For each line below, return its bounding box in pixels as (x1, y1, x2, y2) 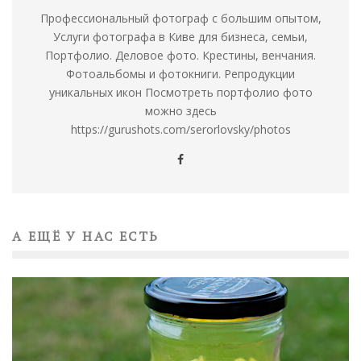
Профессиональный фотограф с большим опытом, (39, 10, 322, 27)
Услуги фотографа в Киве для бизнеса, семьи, (53, 29, 308, 45)
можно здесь (144, 103, 217, 119)
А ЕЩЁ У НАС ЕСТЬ (12, 227, 160, 246)
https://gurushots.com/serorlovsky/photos (70, 122, 291, 138)
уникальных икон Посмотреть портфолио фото (48, 85, 313, 101)
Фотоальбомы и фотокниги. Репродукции (66, 66, 295, 82)
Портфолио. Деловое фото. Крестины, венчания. (45, 48, 316, 64)
